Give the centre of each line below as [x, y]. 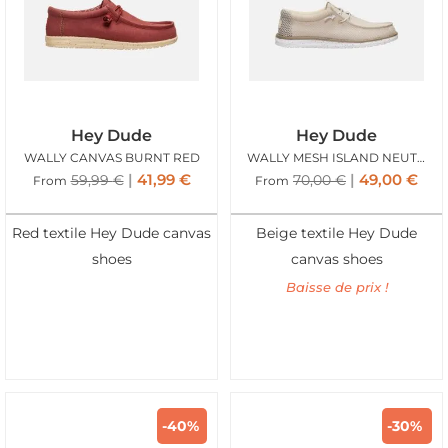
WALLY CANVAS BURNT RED [111, 158]
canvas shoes [336, 258]
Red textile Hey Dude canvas [111, 232]
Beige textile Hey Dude [336, 232]
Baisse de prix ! [336, 286]
